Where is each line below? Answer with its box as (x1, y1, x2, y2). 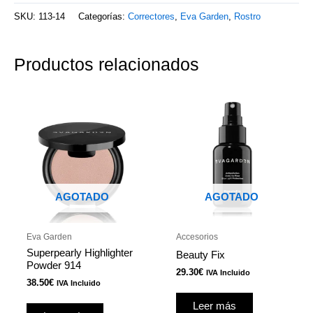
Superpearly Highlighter (26, 247, 133, 259)
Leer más (192, 300, 236, 312)
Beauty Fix (175, 249, 225, 261)
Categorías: (78, 10, 128, 22)
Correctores (128, 10, 175, 22)
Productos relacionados (14, 54, 199, 74)
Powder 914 (26, 259, 81, 271)
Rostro (234, 10, 261, 22)
